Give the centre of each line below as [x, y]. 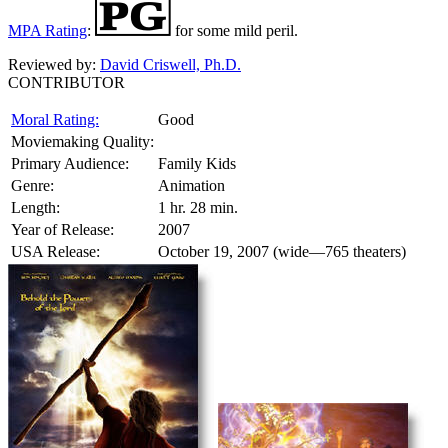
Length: [35, 207]
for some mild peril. [236, 30]
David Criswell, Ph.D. [170, 64]
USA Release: [55, 251]
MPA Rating [47, 30]
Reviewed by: [52, 64]
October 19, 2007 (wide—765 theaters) [282, 251]
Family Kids [197, 163]
